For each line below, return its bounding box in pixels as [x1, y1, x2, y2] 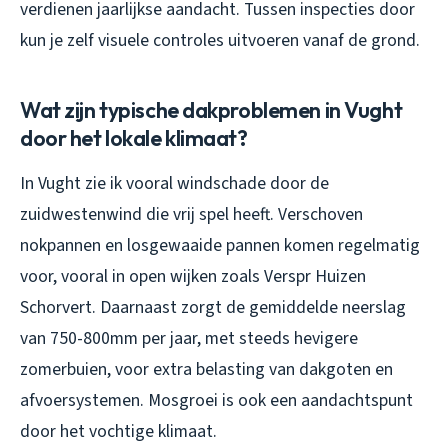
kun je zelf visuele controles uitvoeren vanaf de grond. [20, 27, 420, 53]
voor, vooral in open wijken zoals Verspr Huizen [20, 263, 366, 289]
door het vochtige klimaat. [20, 418, 217, 444]
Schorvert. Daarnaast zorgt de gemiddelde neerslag [20, 294, 406, 320]
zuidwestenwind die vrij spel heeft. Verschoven [20, 201, 363, 227]
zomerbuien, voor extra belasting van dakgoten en [20, 356, 393, 382]
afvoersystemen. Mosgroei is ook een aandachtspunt [20, 387, 413, 413]
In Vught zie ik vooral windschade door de [20, 170, 329, 196]
